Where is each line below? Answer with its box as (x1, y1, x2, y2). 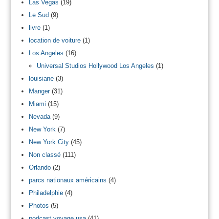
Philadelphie (28, 189, 63, 197)
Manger (28, 87, 50, 95)
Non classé (28, 151, 61, 158)
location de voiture (28, 36, 81, 44)
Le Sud (28, 11, 49, 19)
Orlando (28, 163, 51, 171)
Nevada (28, 112, 50, 120)
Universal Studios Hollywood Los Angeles (36, 62, 154, 69)
